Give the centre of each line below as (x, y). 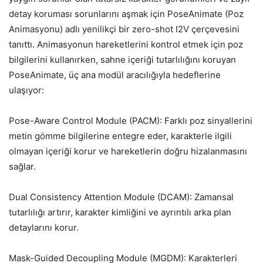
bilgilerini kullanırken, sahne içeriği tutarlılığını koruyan (122, 59)
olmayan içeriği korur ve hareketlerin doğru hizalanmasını (128, 151)
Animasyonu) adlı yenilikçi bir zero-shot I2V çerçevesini (124, 29)
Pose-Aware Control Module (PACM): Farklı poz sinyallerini (131, 120)
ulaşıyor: (26, 90)
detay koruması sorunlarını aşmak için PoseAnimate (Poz (126, 14)
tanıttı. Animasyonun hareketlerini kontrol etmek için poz (126, 44)
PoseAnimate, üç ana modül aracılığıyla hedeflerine (115, 75)
